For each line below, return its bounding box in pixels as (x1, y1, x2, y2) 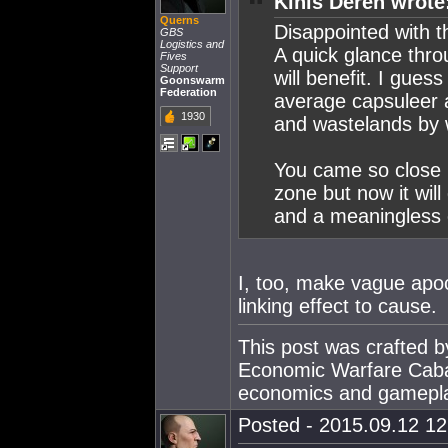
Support (160, 62, 198, 74)
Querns (160, 14, 199, 26)
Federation (160, 86, 217, 98)
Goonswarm (160, 74, 225, 86)
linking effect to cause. (238, 295, 437, 317)
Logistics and (160, 38, 224, 50)
